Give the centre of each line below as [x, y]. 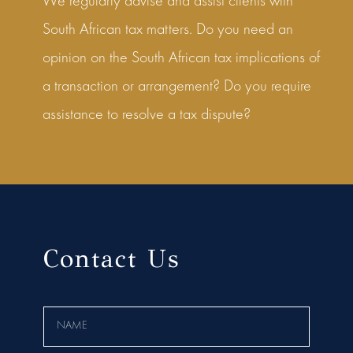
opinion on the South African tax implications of [181, 58]
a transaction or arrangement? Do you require [176, 86]
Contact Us [111, 258]
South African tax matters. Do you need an [167, 30]
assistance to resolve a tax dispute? [146, 115]
